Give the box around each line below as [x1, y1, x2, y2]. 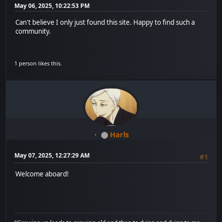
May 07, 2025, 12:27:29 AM [14, 151, 90, 160]
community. [15, 27, 52, 36]
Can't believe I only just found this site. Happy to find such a [15, 18, 195, 27]
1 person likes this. [14, 59, 62, 67]
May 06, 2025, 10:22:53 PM [14, 1, 90, 10]
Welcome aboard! [15, 169, 69, 179]
